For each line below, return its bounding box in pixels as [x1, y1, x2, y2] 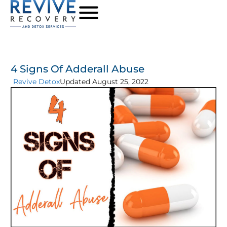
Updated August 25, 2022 [59, 77, 148, 86]
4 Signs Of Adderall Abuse [10, 62, 144, 75]
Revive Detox [13, 77, 60, 86]
